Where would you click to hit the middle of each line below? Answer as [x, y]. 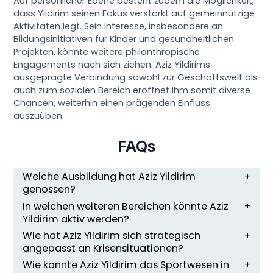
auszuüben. [39, 115]
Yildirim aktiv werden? [76, 219]
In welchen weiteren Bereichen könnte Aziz [126, 206]
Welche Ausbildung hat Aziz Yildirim [109, 177]
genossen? [49, 190]
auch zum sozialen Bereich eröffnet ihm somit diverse [132, 90]
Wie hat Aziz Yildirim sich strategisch [112, 235]
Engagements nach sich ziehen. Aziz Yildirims [112, 64]
